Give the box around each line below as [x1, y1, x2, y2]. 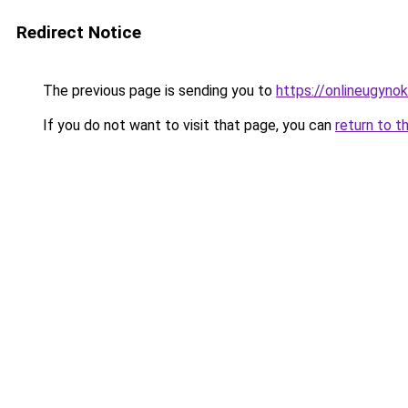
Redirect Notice [16, 22, 141, 43]
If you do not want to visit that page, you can [39, 117, 335, 134]
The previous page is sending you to [39, 82, 276, 99]
